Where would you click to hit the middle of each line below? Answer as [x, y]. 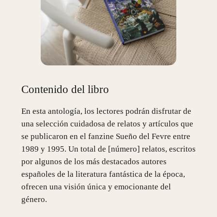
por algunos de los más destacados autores [94, 162]
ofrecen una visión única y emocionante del [96, 187]
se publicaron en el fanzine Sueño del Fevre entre [106, 137]
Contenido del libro [65, 89]
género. [34, 200]
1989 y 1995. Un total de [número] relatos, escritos [108, 149]
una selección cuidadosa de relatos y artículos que [107, 124]
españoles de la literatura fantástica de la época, [103, 174]
